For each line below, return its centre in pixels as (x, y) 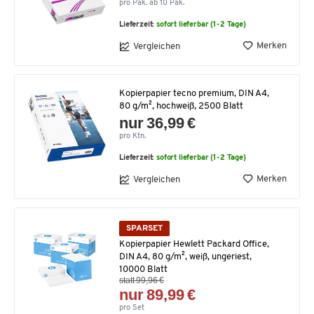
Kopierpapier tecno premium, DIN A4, (194, 94)
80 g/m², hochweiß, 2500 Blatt (181, 107)
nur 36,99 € (158, 123)
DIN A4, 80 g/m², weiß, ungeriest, (185, 257)
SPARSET (144, 229)
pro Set (132, 308)
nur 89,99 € (158, 294)
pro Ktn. (132, 137)
